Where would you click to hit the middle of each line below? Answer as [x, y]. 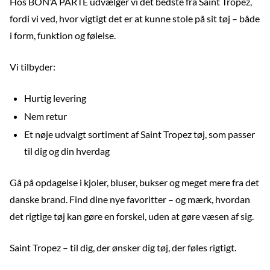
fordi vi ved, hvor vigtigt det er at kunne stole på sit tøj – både [135, 18]
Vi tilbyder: [33, 67]
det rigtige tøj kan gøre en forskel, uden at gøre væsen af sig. [132, 216]
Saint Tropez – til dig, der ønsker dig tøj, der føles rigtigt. [123, 247]
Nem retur [46, 116]
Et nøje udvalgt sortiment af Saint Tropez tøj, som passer [140, 134]
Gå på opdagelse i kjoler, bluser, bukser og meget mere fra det [134, 182]
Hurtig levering [55, 98]
